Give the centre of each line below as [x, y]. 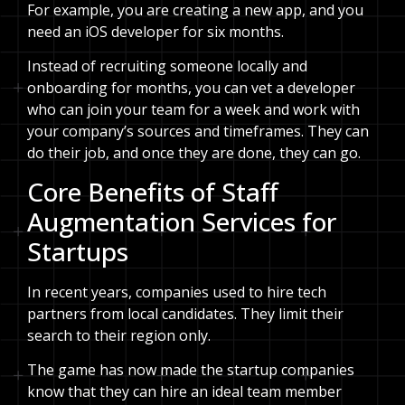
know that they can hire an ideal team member [184, 392]
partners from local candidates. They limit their [185, 313]
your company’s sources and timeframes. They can [198, 132]
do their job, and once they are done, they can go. [194, 153]
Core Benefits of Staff [153, 191]
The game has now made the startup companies [191, 370]
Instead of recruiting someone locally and [167, 66]
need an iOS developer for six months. [155, 31]
